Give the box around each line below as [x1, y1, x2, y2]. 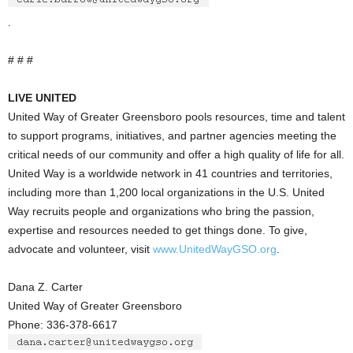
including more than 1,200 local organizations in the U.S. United [8, 186, 325, 199]
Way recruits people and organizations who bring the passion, [8, 205, 314, 217]
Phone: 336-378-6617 [8, 318, 117, 331]
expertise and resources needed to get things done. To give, [8, 224, 307, 236]
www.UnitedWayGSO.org [153, 243, 277, 255]
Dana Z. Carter [8, 281, 83, 293]
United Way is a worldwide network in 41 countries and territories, [8, 167, 333, 180]
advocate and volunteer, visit [8, 243, 153, 255]
